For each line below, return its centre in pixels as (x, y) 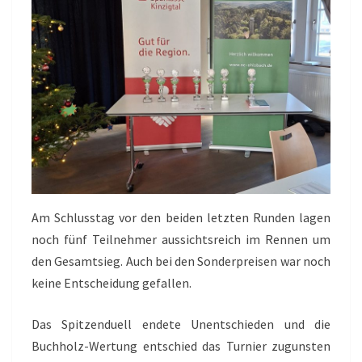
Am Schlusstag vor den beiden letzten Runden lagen (181, 217)
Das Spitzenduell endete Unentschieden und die (181, 324)
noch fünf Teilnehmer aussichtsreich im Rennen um (181, 239)
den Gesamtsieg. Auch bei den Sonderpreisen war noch (181, 261)
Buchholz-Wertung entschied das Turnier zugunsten (181, 345)
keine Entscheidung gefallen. (112, 282)
